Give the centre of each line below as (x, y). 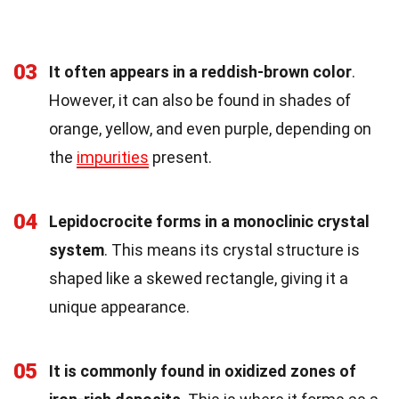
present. (180, 158)
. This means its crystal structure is (232, 250)
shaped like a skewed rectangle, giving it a (199, 279)
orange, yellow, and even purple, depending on (210, 129)
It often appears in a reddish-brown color (200, 72)
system (77, 250)
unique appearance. (119, 307)
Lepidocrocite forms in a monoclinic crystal (209, 222)
